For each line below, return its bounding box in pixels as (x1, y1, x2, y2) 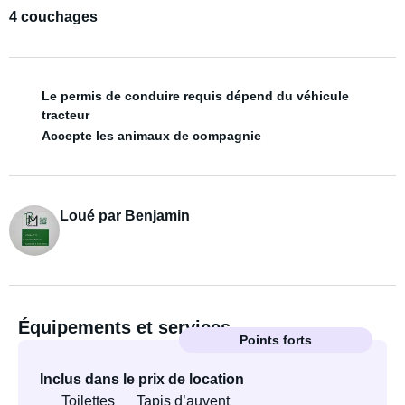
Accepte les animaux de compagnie (42, 127, 261, 143)
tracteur (42, 108, 89, 122)
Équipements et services (18, 317, 231, 337)
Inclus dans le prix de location (40, 372, 244, 387)
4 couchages (9, 9, 98, 24)
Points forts (240, 333, 312, 347)
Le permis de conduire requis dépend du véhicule (42, 89, 349, 103)
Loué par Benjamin (60, 208, 190, 223)
